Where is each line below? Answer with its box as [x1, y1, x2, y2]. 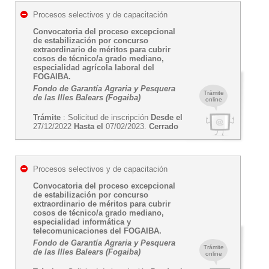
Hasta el [74, 122, 103, 131]
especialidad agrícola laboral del [33, 63, 154, 72]
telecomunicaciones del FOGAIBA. [33, 226, 162, 235]
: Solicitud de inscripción [61, 113, 151, 122]
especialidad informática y [33, 217, 131, 226]
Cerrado [149, 122, 178, 131]
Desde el [151, 113, 183, 122]
